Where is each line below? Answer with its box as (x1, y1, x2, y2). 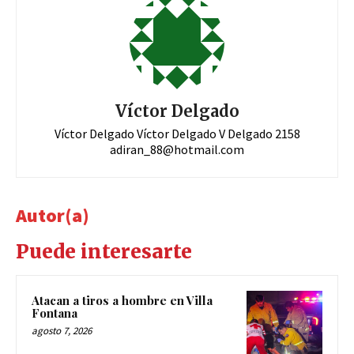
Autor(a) (16, 202, 89, 228)
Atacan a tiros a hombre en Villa (32, 292, 213, 308)
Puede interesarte (16, 239, 192, 264)
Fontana (32, 304, 77, 321)
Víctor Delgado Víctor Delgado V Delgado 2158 (54, 125, 300, 141)
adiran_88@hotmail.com (110, 141, 244, 157)
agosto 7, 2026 (32, 323, 92, 337)
